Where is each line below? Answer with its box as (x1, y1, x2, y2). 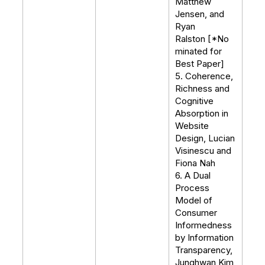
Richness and (175, 83, 230, 94)
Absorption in (175, 108, 228, 119)
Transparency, (175, 244, 232, 256)
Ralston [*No (175, 33, 229, 44)
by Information (175, 232, 234, 243)
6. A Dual (175, 170, 211, 181)
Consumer (175, 207, 217, 218)
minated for (175, 46, 222, 57)
